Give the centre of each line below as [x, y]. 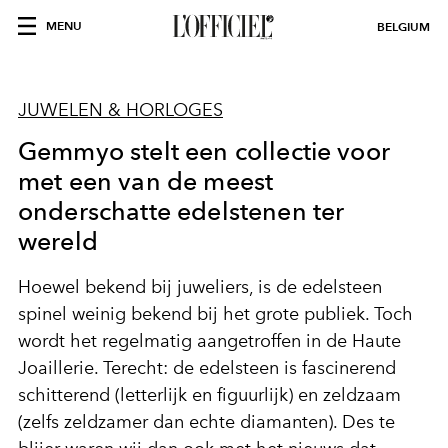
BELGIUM [403, 26]
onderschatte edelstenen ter [181, 211]
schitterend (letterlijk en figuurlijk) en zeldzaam [209, 395]
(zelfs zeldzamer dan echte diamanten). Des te [206, 422]
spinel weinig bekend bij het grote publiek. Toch [215, 314]
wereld [58, 241]
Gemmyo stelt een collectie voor [204, 151]
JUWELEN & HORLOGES [120, 110]
